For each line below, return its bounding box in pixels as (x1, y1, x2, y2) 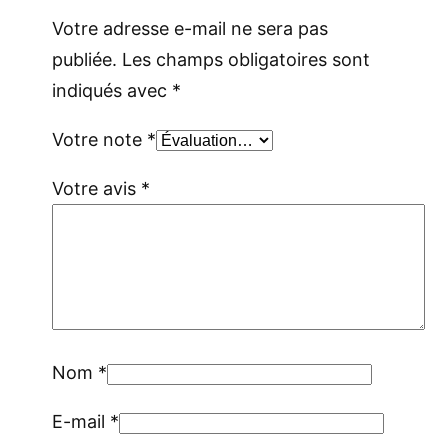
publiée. (52, 48, 117, 70)
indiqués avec (52, 79, 172, 101)
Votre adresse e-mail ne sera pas (52, 17, 328, 39)
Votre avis (52, 177, 141, 199)
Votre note (52, 128, 147, 150)
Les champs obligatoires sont (122, 48, 370, 70)
